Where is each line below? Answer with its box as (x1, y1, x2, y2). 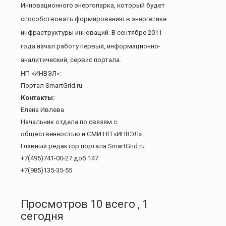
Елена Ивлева (21, 105, 64, 114)
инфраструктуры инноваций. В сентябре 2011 (21, 28, 162, 36)
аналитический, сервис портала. (21, 55, 121, 64)
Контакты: (21, 93, 55, 101)
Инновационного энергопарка (21, 1, 114, 9)
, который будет (114, 1, 165, 9)
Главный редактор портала (21, 142, 108, 150)
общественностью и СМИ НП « (21, 130, 117, 138)
